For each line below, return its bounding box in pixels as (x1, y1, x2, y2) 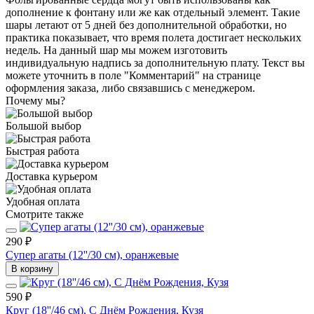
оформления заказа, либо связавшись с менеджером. (6, 81, 255, 94)
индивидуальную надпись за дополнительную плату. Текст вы (6, 56, 305, 69)
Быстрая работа (6, 144, 79, 157)
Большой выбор (6, 119, 81, 132)
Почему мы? (6, 94, 65, 107)
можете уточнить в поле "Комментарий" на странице (6, 69, 261, 81)
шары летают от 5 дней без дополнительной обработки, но (6, 18, 287, 31)
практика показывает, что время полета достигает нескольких (6, 31, 301, 43)
